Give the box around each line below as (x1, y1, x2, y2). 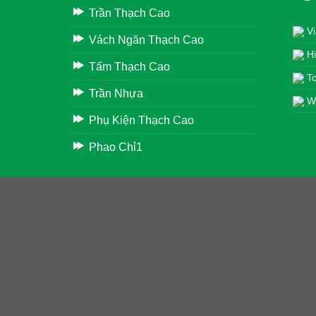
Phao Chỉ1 (88, 140, 142, 153)
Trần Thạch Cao (88, 6, 170, 19)
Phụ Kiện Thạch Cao (88, 114, 194, 126)
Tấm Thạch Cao (88, 60, 170, 73)
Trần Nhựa (88, 87, 143, 99)
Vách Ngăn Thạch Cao (88, 33, 204, 46)
